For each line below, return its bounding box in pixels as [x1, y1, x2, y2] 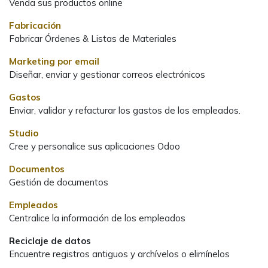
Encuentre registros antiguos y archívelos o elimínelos [9, 248, 230, 260]
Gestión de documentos [9, 176, 108, 188]
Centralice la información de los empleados [9, 212, 185, 224]
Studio [9, 127, 38, 139]
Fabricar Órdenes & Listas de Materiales [9, 32, 176, 44]
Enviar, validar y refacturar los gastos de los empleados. [9, 104, 240, 116]
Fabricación [9, 19, 61, 31]
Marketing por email [9, 55, 99, 67]
